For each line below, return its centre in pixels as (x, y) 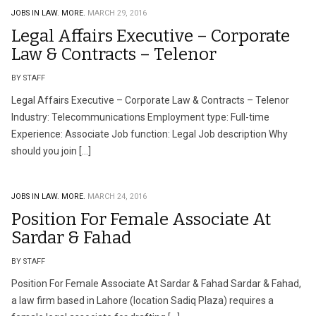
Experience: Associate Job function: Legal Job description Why (150, 134)
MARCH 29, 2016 (117, 13)
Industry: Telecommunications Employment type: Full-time (140, 117)
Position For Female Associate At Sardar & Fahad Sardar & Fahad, (156, 284)
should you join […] (51, 151)
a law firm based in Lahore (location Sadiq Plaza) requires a (142, 300)
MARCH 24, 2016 (117, 196)
